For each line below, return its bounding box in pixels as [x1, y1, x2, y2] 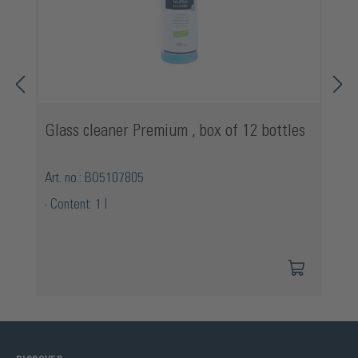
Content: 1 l [50, 197, 107, 211]
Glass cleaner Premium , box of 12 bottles [45, 121, 305, 139]
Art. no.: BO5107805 [45, 171, 144, 185]
